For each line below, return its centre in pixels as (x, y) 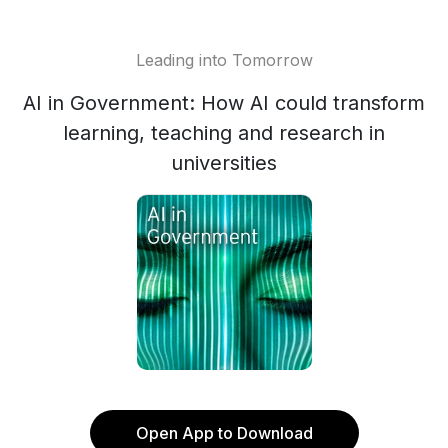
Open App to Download (224, 433)
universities (224, 163)
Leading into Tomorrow (224, 60)
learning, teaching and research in (224, 133)
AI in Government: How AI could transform (224, 103)
